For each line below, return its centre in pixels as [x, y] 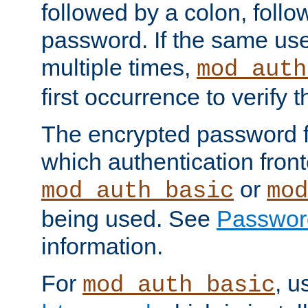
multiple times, [119, 67]
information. [102, 246]
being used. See [129, 218]
